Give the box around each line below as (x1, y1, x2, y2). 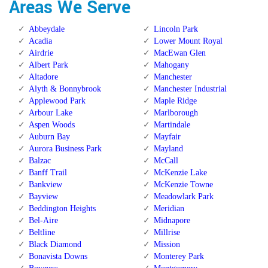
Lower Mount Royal (153, 36, 223, 46)
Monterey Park (153, 252, 204, 261)
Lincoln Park (153, 25, 198, 34)
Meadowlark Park (153, 192, 214, 202)
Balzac (29, 156, 51, 166)
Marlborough (153, 108, 198, 118)
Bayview (29, 192, 58, 202)
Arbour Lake (29, 108, 72, 118)
